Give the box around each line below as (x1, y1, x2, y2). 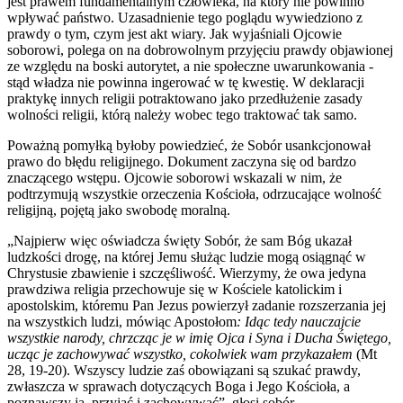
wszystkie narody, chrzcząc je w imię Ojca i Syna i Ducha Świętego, (7, 329, 391, 345)
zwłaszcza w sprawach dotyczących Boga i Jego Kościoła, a (7, 378, 350, 394)
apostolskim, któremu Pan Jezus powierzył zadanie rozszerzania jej (7, 297, 386, 313)
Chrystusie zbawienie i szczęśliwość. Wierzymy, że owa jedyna (7, 264, 366, 281)
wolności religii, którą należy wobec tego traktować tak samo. (7, 106, 361, 122)
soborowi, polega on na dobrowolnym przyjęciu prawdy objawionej (7, 41, 393, 58)
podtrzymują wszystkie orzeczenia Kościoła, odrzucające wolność (7, 185, 381, 201)
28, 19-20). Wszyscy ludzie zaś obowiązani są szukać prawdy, (7, 362, 361, 378)
